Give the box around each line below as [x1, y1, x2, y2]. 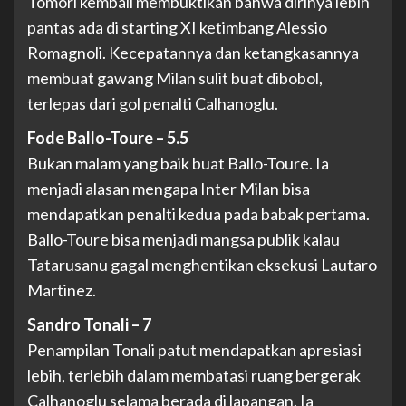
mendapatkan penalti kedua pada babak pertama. [27, 204, 370, 225]
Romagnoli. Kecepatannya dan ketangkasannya [27, 43, 359, 63]
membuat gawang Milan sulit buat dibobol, [27, 68, 323, 89]
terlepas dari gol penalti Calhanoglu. [27, 93, 278, 114]
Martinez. [27, 280, 96, 301]
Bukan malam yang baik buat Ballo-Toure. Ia [27, 153, 329, 174]
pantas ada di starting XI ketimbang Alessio [27, 17, 327, 38]
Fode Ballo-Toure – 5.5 [27, 128, 188, 149]
